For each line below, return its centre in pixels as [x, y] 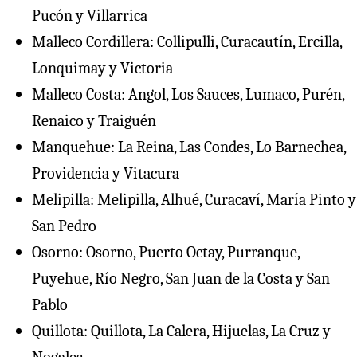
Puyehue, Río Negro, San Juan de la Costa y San [181, 278]
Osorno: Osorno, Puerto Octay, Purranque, [166, 252]
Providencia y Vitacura [106, 173]
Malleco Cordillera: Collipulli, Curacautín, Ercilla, [187, 41]
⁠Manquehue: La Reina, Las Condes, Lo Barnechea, [189, 147]
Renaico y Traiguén [94, 120]
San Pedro [64, 226]
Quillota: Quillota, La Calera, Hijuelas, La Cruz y [181, 331]
